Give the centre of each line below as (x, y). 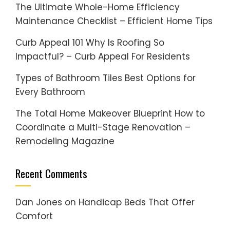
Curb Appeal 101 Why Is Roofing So (90, 43)
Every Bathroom (50, 92)
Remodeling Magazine (65, 141)
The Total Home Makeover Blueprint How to (110, 113)
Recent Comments (51, 173)
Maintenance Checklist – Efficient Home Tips (114, 21)
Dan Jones (39, 202)
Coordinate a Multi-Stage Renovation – (103, 127)
